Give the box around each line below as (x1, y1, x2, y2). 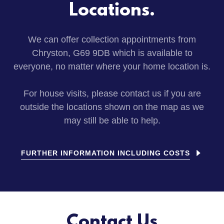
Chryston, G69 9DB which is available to (31, 47, 192, 58)
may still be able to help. (63, 115, 160, 125)
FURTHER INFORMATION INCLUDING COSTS (20, 148, 190, 157)
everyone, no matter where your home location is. (13, 61, 210, 71)
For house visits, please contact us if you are (23, 88, 201, 98)
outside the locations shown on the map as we (20, 101, 204, 112)
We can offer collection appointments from (28, 34, 196, 44)
